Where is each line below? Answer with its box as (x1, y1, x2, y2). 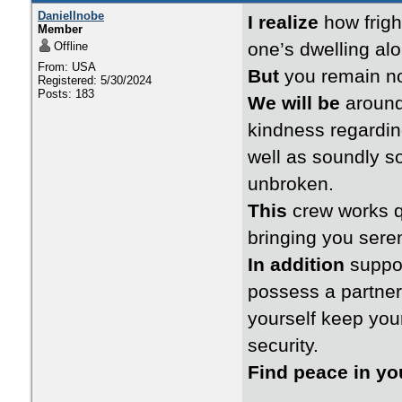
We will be (248, 92, 340, 114)
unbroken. (248, 173, 334, 195)
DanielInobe (38, 9, 104, 22)
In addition (248, 254, 345, 275)
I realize (248, 12, 319, 33)
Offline (54, 39, 88, 53)
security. (248, 335, 319, 356)
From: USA (38, 60, 96, 74)
